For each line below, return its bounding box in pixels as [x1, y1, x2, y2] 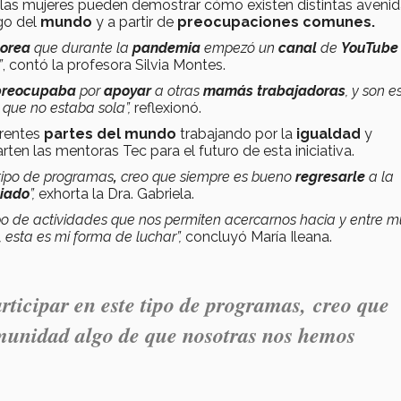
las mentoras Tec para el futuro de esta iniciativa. [33, 141, 354, 159]
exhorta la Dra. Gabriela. [35, 184, 194, 202]
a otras [155, 81, 203, 99]
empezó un [204, 38, 278, 56]
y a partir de [96, 13, 177, 30]
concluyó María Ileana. [182, 227, 332, 245]
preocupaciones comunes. [177, 13, 375, 30]
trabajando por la [180, 124, 296, 142]
